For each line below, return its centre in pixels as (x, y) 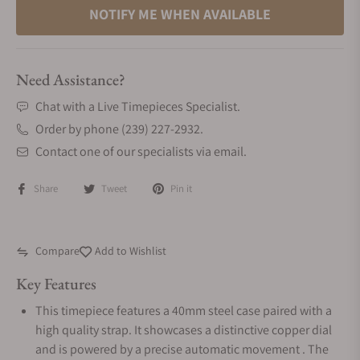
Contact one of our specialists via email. (141, 151)
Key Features (56, 284)
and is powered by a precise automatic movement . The (182, 349)
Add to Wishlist (129, 251)
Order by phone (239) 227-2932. (119, 129)
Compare (57, 251)
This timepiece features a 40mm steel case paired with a (184, 311)
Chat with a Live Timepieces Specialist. (138, 106)
